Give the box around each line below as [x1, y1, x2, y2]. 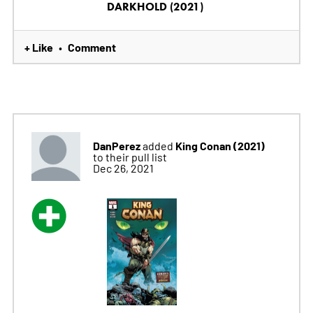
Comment [67, 38, 116, 54]
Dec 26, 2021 [92, 160, 154, 175]
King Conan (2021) [175, 137, 265, 153]
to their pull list [92, 149, 167, 163]
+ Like [24, 38, 53, 54]
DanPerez [92, 137, 140, 153]
